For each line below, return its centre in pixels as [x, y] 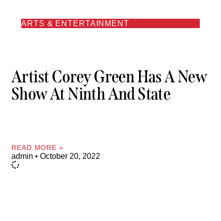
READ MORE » [37, 147]
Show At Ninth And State [91, 94]
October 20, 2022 [69, 156]
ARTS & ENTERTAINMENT [75, 23]
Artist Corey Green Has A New [109, 77]
